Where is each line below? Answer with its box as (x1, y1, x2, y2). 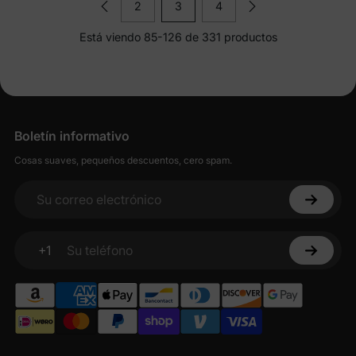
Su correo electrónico (21, 199, 149, 216)
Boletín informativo (14, 128, 130, 145)
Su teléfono (21, 250, 89, 267)
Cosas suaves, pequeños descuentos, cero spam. (14, 154, 232, 167)
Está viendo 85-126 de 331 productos (79, 29, 277, 44)
